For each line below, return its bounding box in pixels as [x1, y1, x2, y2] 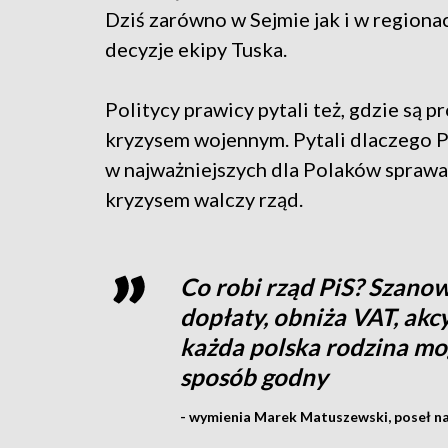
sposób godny [179, 361, 328, 391]
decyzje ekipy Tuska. [105, 36, 287, 61]
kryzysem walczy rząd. [105, 186, 303, 211]
